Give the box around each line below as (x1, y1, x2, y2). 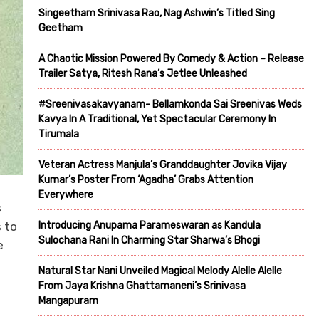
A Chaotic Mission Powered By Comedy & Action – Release (38, 52, 304, 65)
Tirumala (38, 127, 79, 140)
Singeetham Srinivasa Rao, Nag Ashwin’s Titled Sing (38, 6, 275, 19)
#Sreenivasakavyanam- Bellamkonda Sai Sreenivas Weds (38, 98, 302, 110)
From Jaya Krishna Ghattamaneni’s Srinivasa (38, 279, 246, 292)
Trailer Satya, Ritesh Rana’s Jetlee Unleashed (38, 67, 247, 80)
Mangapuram (38, 294, 98, 307)
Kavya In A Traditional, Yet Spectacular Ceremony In (38, 113, 276, 125)
